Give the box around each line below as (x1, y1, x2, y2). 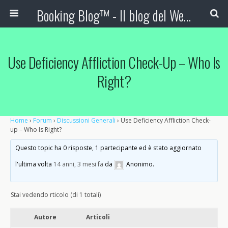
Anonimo (126, 160, 153, 169)
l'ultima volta (15, 160, 54, 169)
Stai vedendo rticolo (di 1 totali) (11, 190, 101, 199)
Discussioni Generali (57, 116, 116, 125)
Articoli (86, 213, 110, 221)
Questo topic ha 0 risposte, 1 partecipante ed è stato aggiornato (15, 144, 202, 152)
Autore (34, 213, 56, 221)
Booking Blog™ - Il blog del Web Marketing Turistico (183, 5, 191, 25)
